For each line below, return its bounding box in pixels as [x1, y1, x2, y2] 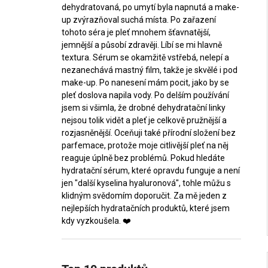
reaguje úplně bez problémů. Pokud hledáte [62, 153, 225, 163]
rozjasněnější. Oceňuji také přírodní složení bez [62, 127, 236, 138]
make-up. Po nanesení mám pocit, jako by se [62, 77, 229, 87]
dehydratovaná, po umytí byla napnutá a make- [62, 2, 239, 12]
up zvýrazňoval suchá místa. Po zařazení [62, 14, 216, 25]
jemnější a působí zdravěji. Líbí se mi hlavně [62, 39, 222, 50]
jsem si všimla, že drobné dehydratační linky [62, 102, 226, 112]
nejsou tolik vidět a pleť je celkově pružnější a [62, 115, 227, 125]
